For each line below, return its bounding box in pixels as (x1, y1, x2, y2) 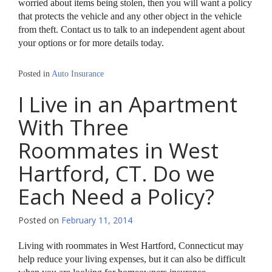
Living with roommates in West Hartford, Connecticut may (18, 240, 243, 251)
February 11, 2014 (61, 214, 132, 226)
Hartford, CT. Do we (18, 159, 215, 188)
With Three (18, 113, 129, 142)
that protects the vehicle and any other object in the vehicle (18, 11, 242, 22)
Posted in (18, 69, 52, 79)
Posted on (18, 214, 61, 226)
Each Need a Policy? (18, 182, 214, 211)
